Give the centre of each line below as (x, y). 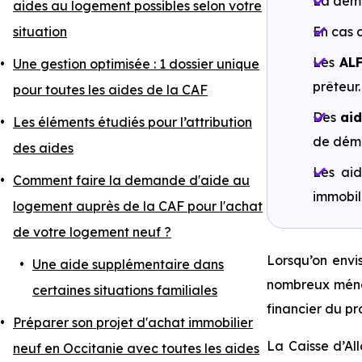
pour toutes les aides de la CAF (110, 90)
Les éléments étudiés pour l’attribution (133, 122)
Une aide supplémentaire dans (128, 264)
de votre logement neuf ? (92, 232)
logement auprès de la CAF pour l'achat (138, 206)
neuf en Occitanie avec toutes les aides (136, 348)
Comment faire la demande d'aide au (131, 180)
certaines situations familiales (125, 290)
